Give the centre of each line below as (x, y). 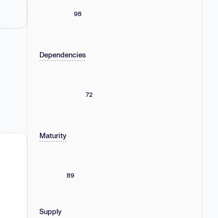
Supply (51, 211)
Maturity (53, 135)
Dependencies (63, 54)
